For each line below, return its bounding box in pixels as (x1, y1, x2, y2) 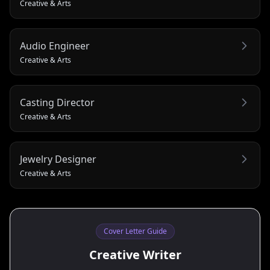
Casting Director (20, 96, 95, 109)
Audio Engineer (20, 39, 90, 52)
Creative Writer (89, 246, 181, 263)
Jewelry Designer (20, 152, 96, 166)
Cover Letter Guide (103, 226, 167, 236)
